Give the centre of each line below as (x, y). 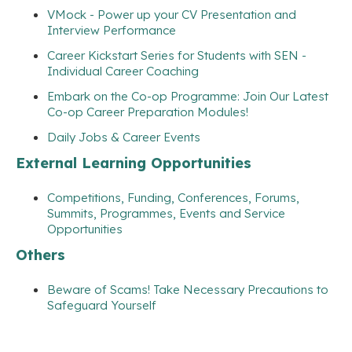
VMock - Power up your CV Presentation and (172, 14)
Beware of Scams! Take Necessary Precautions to (188, 289)
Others (40, 255)
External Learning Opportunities (134, 163)
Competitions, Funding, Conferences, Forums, (173, 197)
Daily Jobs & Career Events (124, 137)
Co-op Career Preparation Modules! (148, 112)
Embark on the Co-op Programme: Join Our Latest (188, 96)
